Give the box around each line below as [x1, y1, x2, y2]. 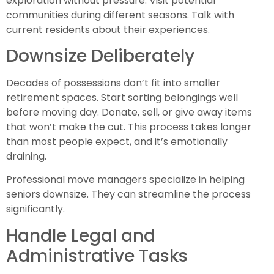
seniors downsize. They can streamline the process [6, 187, 251, 202]
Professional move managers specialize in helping [6, 172, 245, 187]
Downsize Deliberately [6, 43, 194, 68]
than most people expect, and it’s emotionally [6, 134, 228, 149]
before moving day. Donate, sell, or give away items [6, 105, 252, 119]
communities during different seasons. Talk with [6, 7, 234, 22]
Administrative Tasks [6, 243, 188, 268]
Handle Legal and [6, 223, 155, 248]
